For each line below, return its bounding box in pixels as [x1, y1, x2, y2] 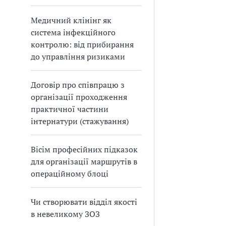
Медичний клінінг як [31, 15, 111, 26]
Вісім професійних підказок [31, 144, 138, 155]
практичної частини [31, 103, 108, 115]
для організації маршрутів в [31, 156, 137, 167]
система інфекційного [31, 27, 116, 38]
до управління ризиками [31, 51, 125, 62]
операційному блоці [31, 168, 108, 179]
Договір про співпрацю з [31, 79, 125, 90]
